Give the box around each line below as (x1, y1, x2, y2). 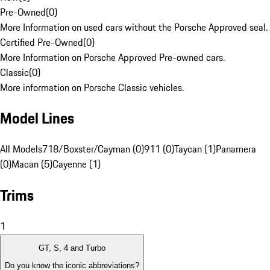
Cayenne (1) (52, 157, 101, 172)
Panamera (216, 142, 256, 157)
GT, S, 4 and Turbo (39, 243, 105, 253)
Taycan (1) (174, 142, 216, 157)
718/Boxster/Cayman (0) (42, 142, 144, 157)
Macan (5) (11, 157, 52, 172)
